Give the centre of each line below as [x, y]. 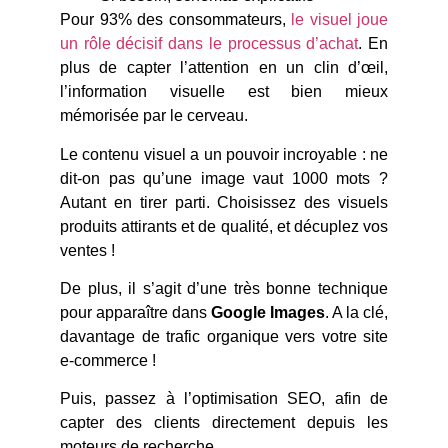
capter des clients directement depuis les [224, 423]
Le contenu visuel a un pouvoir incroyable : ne [224, 154]
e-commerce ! [108, 361]
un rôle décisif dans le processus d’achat [209, 44]
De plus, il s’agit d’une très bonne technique [224, 289]
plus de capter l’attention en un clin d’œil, [224, 68]
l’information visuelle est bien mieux [224, 92]
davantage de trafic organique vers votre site [224, 337]
